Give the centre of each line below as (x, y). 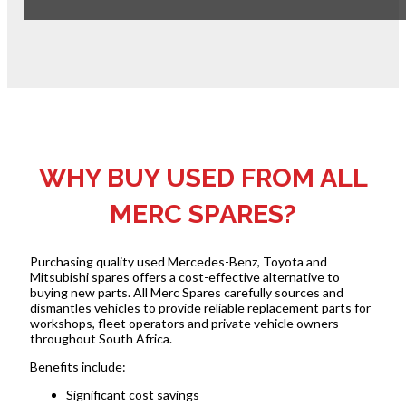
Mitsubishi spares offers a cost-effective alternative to (184, 276)
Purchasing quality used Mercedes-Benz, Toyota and (178, 261)
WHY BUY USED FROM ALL (203, 177)
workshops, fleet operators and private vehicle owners (184, 323)
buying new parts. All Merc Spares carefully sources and (186, 292)
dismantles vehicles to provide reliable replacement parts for (200, 307)
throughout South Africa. (101, 338)
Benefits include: (77, 366)
